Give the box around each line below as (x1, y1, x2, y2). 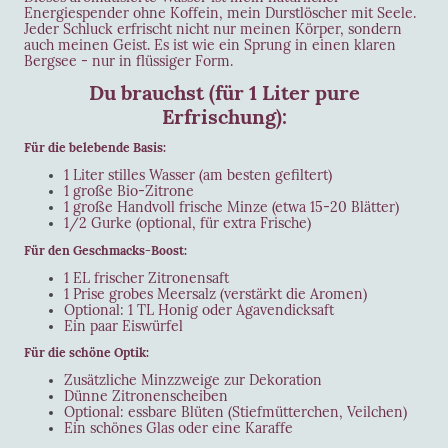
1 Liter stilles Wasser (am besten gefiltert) (64, 166, 332, 185)
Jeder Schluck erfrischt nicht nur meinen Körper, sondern (24, 19, 402, 38)
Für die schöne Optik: (24, 345, 149, 361)
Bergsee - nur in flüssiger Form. (24, 51, 233, 70)
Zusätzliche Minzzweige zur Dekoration (64, 371, 322, 390)
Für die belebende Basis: (24, 140, 166, 156)
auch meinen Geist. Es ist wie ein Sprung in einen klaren (24, 35, 396, 54)
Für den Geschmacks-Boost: (24, 242, 187, 258)
